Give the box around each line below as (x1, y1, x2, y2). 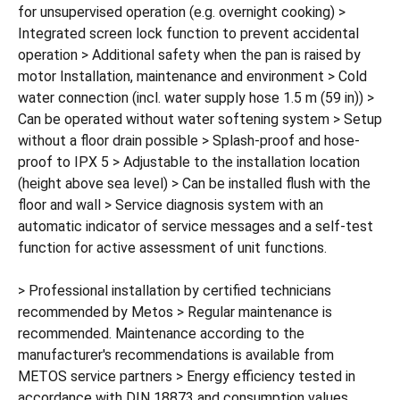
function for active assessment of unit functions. (18, 239, 327, 256)
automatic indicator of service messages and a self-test (18, 218, 373, 235)
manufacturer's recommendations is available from (18, 346, 334, 363)
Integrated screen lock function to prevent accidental (18, 25, 359, 42)
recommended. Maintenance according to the (18, 325, 304, 342)
